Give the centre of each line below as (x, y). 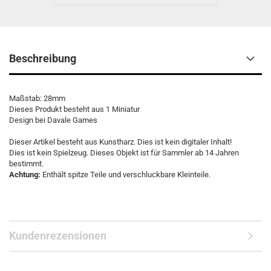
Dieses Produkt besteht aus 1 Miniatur (74, 109)
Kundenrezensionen (58, 236)
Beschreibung (43, 58)
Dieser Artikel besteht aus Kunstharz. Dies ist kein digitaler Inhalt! (120, 142)
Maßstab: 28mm (37, 98)
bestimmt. (27, 164)
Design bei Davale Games (53, 120)
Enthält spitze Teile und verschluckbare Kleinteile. (127, 175)
